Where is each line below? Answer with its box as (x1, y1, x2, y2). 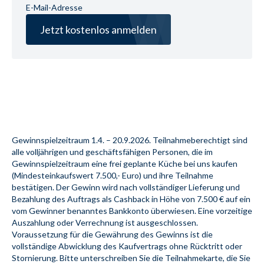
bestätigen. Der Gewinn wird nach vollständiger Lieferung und (12, 182, 240, 193)
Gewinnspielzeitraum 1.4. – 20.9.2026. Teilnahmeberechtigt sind (12, 135, 247, 146)
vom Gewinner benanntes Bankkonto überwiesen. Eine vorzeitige (12, 206, 252, 216)
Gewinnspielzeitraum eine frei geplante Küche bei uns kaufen (12, 159, 237, 169)
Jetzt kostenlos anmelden (40, 23, 157, 37)
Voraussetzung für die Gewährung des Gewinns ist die (12, 229, 213, 240)
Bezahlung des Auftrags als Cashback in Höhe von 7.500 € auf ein (12, 194, 250, 204)
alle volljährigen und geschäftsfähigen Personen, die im (12, 147, 213, 157)
